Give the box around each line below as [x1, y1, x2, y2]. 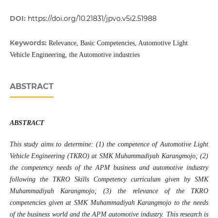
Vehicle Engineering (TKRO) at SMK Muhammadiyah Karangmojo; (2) [9, 152, 209, 160]
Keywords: [9, 38, 49, 48]
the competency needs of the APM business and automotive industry [9, 164, 209, 172]
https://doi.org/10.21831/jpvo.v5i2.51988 [27, 14, 157, 23]
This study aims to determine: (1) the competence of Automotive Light [9, 141, 209, 148]
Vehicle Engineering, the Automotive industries [9, 51, 140, 59]
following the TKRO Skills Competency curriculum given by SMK [9, 176, 209, 183]
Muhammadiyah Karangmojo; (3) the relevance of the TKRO [9, 187, 209, 195]
